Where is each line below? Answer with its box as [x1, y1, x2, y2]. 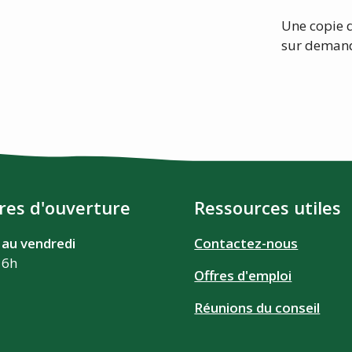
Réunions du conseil [194, 298, 321, 317]
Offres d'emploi [194, 266, 292, 284]
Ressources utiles [194, 195, 342, 219]
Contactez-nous [194, 233, 299, 252]
